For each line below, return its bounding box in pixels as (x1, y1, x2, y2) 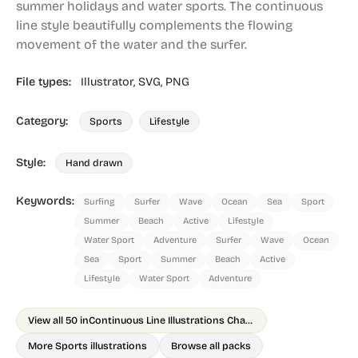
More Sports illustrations (28, 340, 147, 352)
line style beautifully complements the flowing (16, 18, 292, 33)
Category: (16, 114, 71, 128)
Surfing (84, 197, 115, 207)
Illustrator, (81, 75, 138, 89)
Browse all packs (171, 340, 251, 352)
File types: (16, 75, 74, 89)
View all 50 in (28, 314, 89, 326)
